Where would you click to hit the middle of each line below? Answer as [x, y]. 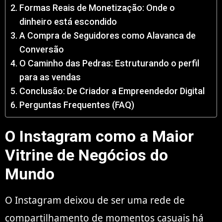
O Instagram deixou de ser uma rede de [95, 200]
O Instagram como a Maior [99, 137]
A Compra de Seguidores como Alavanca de [107, 36]
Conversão [41, 50]
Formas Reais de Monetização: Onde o [97, 8]
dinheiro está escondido [68, 22]
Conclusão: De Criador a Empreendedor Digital [112, 91]
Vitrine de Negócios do [86, 155]
